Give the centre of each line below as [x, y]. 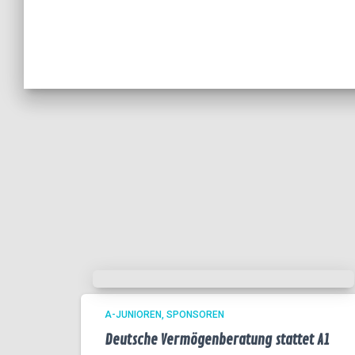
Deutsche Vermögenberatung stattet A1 [217, 340]
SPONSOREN [195, 315]
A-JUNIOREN [133, 315]
